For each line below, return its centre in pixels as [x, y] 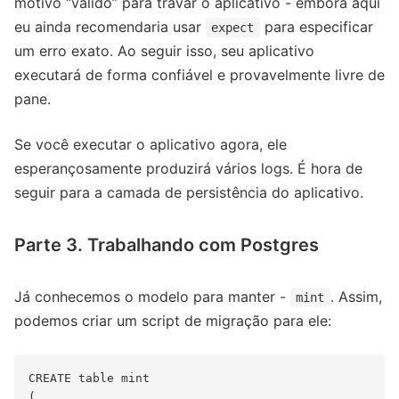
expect [233, 28]
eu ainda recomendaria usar [110, 27]
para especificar [316, 27]
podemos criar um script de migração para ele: [173, 321]
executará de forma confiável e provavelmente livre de [199, 75]
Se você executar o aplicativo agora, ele [151, 145]
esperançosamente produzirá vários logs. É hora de [188, 169]
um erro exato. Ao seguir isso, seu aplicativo [164, 51]
